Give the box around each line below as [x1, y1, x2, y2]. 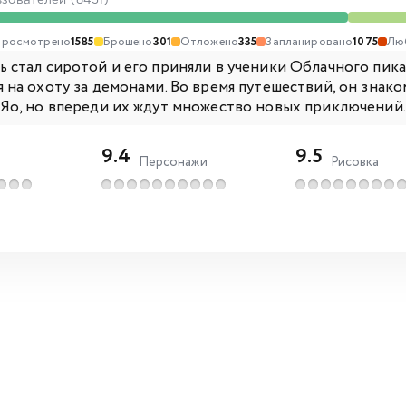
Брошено [102, 33, 153, 51]
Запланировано [266, 33, 353, 51]
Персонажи [138, 152, 208, 171]
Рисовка [330, 152, 380, 171]
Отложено [179, 33, 239, 51]
